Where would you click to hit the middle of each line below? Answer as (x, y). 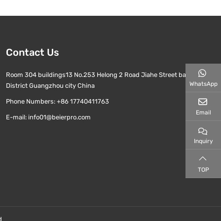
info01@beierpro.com (59, 117)
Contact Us (33, 52)
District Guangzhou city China (50, 86)
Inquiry (203, 141)
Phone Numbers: (31, 101)
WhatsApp (203, 84)
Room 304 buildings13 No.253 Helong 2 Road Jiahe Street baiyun (102, 75)
